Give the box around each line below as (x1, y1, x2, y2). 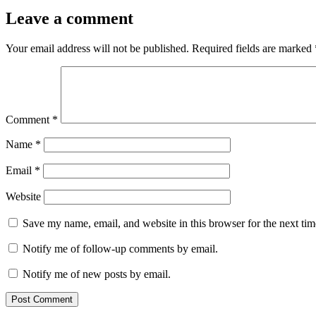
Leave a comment (6, 9, 133, 28)
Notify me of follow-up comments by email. (23, 243, 218, 255)
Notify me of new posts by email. (23, 268, 171, 281)
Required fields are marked (192, 42, 315, 55)
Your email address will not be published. (6, 42, 189, 55)
